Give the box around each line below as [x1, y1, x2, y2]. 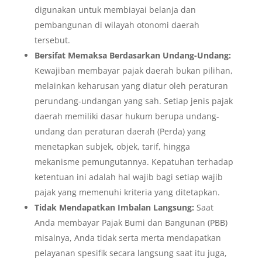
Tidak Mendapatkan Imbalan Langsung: [34, 202, 196, 213]
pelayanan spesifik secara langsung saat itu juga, [34, 247, 227, 259]
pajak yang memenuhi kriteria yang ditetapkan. [34, 187, 220, 198]
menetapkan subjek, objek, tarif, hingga [34, 141, 190, 153]
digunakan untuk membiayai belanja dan [34, 4, 196, 16]
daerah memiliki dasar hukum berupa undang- [34, 111, 219, 122]
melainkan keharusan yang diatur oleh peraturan [34, 80, 228, 92]
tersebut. [34, 35, 70, 46]
